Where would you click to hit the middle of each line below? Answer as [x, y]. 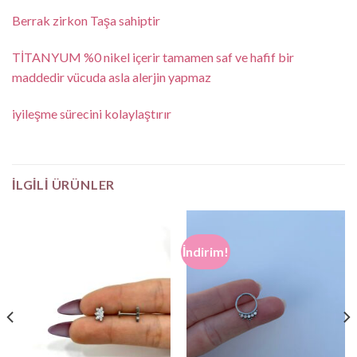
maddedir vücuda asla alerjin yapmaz [112, 77]
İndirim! [206, 251]
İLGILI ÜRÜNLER [64, 184]
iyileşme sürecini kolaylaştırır [92, 113]
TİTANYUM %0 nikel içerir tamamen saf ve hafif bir [153, 57]
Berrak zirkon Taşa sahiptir [86, 21]
